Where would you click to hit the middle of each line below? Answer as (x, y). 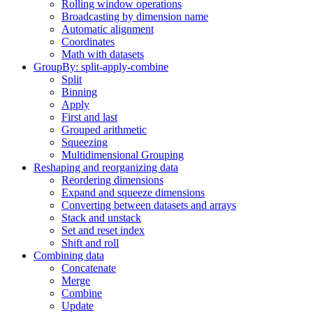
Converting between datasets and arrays (149, 205)
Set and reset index (103, 230)
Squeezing (85, 142)
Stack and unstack (101, 218)
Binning (79, 92)
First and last (89, 117)
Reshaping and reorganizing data (106, 167)
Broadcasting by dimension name (135, 16)
